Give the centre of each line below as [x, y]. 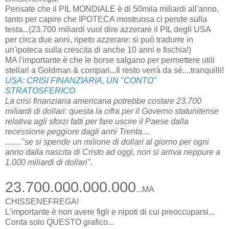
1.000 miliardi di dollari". [49, 162]
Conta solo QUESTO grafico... [60, 222]
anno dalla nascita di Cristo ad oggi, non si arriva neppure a [113, 152]
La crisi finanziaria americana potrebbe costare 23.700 [103, 101]
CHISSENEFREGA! [42, 201]
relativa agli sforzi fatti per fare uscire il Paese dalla [97, 121]
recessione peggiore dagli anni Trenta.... [78, 131]
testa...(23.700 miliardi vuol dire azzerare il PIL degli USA [108, 29]
